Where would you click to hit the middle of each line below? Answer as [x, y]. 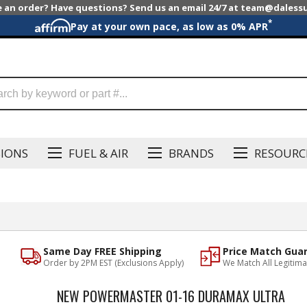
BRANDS [191, 153]
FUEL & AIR [98, 153]
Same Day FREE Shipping [103, 251]
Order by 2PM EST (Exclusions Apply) [114, 263]
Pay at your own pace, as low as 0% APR [169, 26]
